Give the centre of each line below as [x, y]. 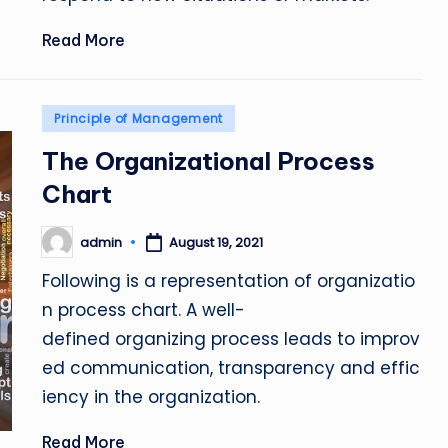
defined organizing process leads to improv [231, 339]
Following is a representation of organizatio [229, 281]
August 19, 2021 [216, 242]
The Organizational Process [209, 161]
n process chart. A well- [144, 310]
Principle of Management [138, 118]
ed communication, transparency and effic [231, 368]
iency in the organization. [151, 397]
